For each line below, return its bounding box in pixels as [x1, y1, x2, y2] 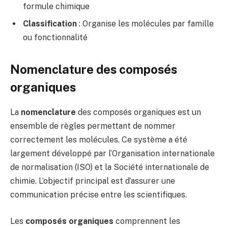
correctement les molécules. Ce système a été [10, 135, 187, 145]
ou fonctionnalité [23, 33, 88, 43]
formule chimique [23, 2, 90, 12]
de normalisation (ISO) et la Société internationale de [10, 162, 209, 173]
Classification [23, 19, 77, 29]
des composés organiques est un [76, 107, 201, 118]
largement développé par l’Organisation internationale [10, 149, 215, 159]
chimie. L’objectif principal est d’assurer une [10, 176, 175, 186]
